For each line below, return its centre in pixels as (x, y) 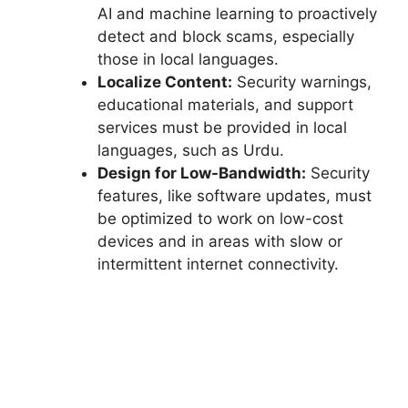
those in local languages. (188, 60)
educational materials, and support (225, 105)
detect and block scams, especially (225, 37)
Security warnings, (301, 82)
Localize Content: (164, 82)
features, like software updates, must (234, 196)
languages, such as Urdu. (190, 151)
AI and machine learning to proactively (237, 14)
